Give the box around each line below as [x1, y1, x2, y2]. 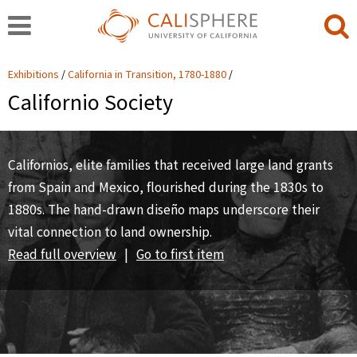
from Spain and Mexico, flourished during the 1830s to [8, 178, 324, 198]
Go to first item [136, 245, 224, 265]
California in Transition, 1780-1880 [68, 67, 229, 83]
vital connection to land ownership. [8, 222, 212, 242]
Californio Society [8, 87, 173, 119]
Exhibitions [8, 67, 59, 83]
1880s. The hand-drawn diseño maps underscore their [8, 200, 320, 220]
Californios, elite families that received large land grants [8, 155, 333, 175]
